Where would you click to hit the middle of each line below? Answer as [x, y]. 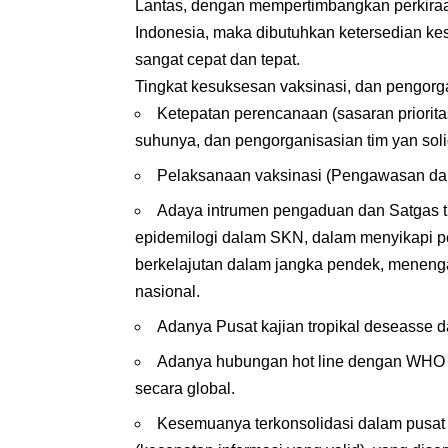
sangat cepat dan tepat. [218, 60]
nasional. [168, 292]
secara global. [185, 389]
